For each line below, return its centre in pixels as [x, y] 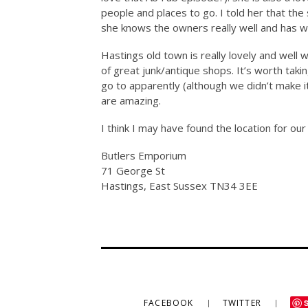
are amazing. [131, 100]
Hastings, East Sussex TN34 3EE [179, 186]
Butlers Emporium [144, 155]
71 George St [133, 170]
